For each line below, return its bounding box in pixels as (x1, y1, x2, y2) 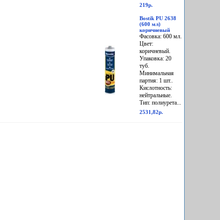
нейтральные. (139, 92, 172, 99)
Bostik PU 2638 (139, 15, 176, 22)
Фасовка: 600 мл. (139, 33, 182, 40)
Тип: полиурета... (139, 99, 181, 107)
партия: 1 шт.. (139, 77, 173, 84)
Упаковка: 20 (139, 55, 171, 62)
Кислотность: (139, 84, 172, 92)
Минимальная (139, 70, 174, 77)
